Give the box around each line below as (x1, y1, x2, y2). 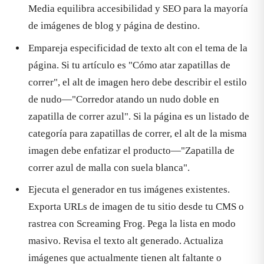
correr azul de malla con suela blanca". (28, 161, 190, 173)
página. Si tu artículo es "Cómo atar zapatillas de (28, 59, 230, 71)
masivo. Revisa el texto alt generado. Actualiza (28, 235, 223, 247)
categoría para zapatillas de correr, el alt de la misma (28, 127, 247, 139)
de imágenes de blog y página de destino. (28, 20, 200, 32)
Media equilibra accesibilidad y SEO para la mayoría (28, 3, 248, 15)
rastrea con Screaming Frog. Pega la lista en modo (28, 218, 236, 230)
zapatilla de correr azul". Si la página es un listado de (28, 110, 249, 122)
